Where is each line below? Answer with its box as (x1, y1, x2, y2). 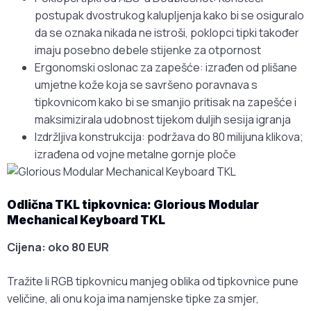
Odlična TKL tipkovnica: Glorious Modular (7, 198, 259, 212)
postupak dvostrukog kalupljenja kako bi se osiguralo (35, 8, 304, 24)
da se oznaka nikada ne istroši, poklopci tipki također (35, 25, 299, 41)
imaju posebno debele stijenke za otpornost (35, 42, 261, 58)
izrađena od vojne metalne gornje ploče (35, 146, 236, 162)
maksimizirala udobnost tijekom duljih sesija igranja (35, 112, 291, 128)
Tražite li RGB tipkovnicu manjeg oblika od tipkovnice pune (7, 274, 299, 289)
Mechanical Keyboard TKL (7, 213, 165, 228)
